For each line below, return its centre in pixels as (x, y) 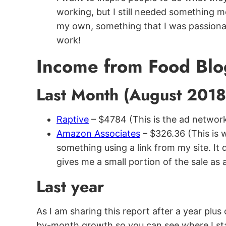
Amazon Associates (98, 133)
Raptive (73, 119)
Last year (70, 187)
